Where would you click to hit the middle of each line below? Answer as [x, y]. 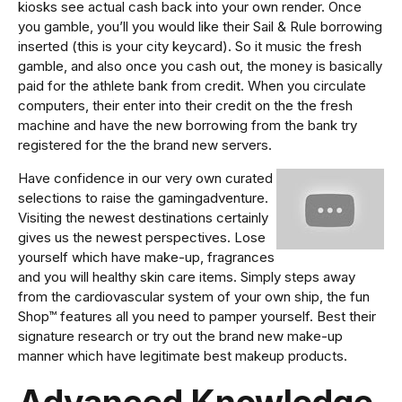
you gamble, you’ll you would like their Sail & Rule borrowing [200, 27]
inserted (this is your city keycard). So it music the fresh [190, 47]
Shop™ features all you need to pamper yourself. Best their [197, 317]
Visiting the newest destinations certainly [143, 218]
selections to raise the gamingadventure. [143, 198]
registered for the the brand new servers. [145, 145]
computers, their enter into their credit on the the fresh [185, 106]
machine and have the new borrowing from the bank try [188, 126]
